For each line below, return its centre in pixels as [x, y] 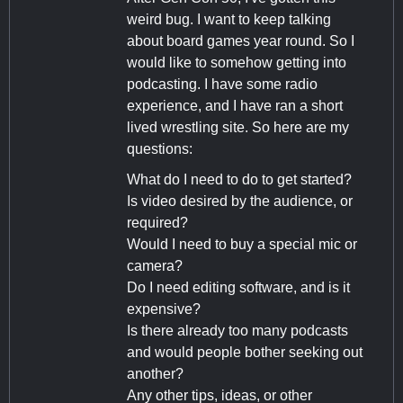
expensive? [164, 309]
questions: [160, 148]
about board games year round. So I [241, 40]
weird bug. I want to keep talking [229, 19]
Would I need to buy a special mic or [242, 244]
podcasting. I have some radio [222, 84]
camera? [155, 265]
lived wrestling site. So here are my [238, 127]
